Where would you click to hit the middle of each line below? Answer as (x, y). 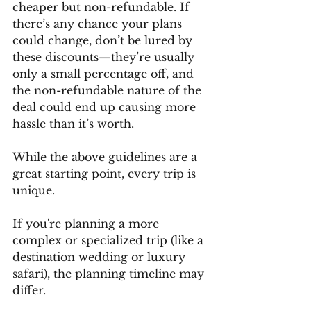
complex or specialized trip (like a (110, 240)
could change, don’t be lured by (104, 40)
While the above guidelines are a (107, 157)
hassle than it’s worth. (73, 123)
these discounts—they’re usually (105, 57)
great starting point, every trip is (106, 173)
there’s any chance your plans (99, 23)
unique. (35, 190)
